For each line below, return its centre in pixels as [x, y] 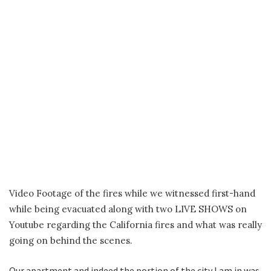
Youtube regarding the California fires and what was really [135, 225]
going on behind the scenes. [71, 241]
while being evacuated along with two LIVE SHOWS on [128, 209]
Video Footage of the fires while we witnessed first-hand [132, 194]
